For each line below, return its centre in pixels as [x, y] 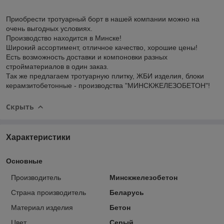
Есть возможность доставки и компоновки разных [87, 57]
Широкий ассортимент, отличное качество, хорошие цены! [102, 47]
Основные [24, 161]
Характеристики [38, 137]
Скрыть [20, 106]
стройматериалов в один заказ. [57, 66]
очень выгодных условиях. [49, 28]
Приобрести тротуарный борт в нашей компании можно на [103, 19]
